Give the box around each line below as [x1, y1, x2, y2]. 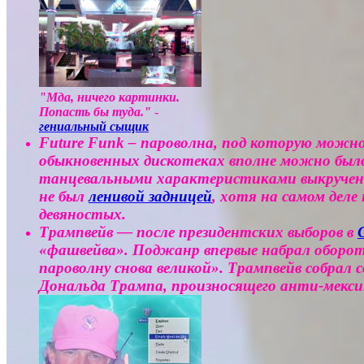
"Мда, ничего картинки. [39, 90, 180, 105]
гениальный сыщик [39, 119, 149, 134]
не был [39, 188, 89, 206]
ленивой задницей [89, 188, 212, 206]
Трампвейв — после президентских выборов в [39, 223, 357, 241]
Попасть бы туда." [39, 105, 151, 119]
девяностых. [39, 206, 126, 223]
